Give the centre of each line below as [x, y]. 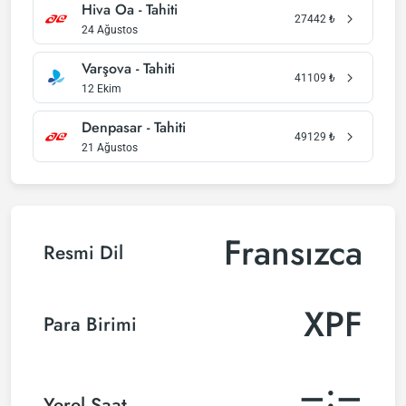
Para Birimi [90, 324]
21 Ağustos [110, 148]
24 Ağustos [110, 30]
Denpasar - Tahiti [134, 127]
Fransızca [293, 252]
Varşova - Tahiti [128, 68]
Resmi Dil [83, 252]
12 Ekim [101, 89]
